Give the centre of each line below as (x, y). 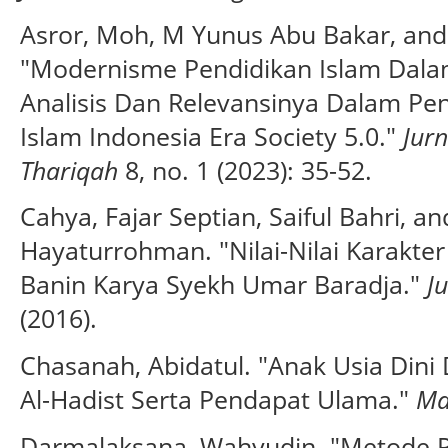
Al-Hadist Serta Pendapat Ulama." (218, 398)
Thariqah (69, 169)
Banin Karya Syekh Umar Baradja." (223, 284)
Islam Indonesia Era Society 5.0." (211, 135)
